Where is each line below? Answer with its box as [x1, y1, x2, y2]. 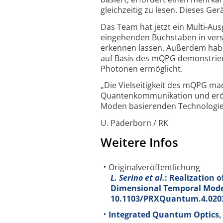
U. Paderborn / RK [101, 117, 168, 129]
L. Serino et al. [111, 172, 165, 183]
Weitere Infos [101, 133, 178, 150]
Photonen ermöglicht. [101, 63, 183, 74]
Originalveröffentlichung [109, 161, 200, 173]
